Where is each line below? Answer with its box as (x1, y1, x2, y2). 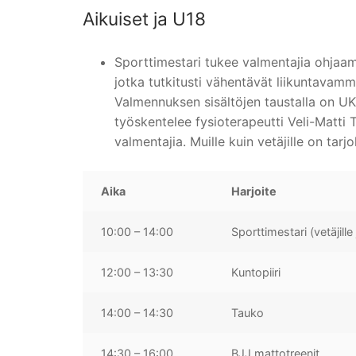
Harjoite (231, 184, 277, 198)
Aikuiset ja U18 (83, 7, 206, 29)
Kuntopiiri (231, 265, 281, 279)
